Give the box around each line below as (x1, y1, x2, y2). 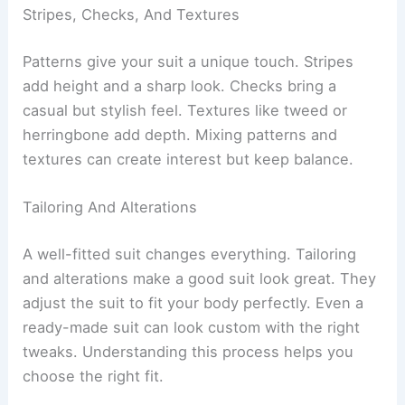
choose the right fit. (23, 366, 165, 385)
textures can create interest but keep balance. (23, 149, 354, 168)
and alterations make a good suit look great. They (23, 268, 377, 287)
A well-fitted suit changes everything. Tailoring (23, 244, 357, 263)
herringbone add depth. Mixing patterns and (23, 125, 338, 144)
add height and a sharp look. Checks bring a (23, 76, 337, 95)
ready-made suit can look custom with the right (23, 317, 361, 336)
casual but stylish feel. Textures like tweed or (23, 100, 348, 119)
